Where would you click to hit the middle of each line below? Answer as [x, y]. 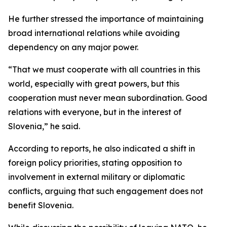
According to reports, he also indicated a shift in [102, 148]
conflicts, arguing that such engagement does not [106, 191]
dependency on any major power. [73, 47]
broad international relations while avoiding [94, 33]
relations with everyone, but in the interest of [95, 112]
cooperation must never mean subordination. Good [108, 98]
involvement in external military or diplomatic [97, 177]
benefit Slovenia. [41, 205]
